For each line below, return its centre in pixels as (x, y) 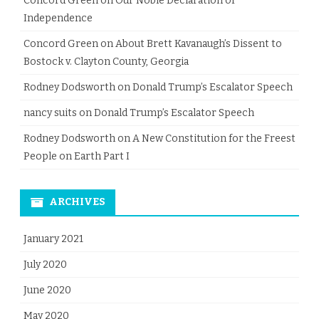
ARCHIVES (77, 202)
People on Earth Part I (77, 156)
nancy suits (50, 113)
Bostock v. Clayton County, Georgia (106, 61)
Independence (58, 18)
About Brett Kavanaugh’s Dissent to (199, 43)
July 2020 (45, 264)
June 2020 (47, 290)
